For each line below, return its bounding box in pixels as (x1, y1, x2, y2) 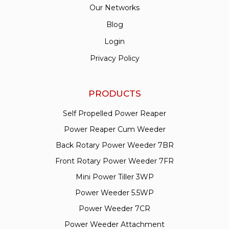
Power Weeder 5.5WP (75, 188, 154, 197)
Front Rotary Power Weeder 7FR (55, 156, 174, 166)
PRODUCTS (88, 88, 141, 99)
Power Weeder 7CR (79, 203, 150, 213)
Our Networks (89, 3, 140, 12)
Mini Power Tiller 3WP (75, 172, 154, 181)
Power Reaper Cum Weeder (63, 124, 166, 134)
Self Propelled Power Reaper (63, 108, 166, 118)
